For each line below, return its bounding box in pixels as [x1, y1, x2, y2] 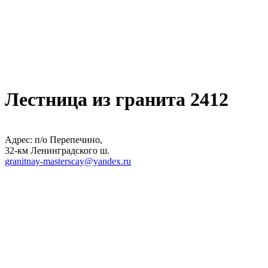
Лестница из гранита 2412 [5, 89, 229, 111]
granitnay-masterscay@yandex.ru [5, 156, 131, 166]
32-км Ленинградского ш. [5, 145, 109, 156]
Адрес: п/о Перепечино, [5, 134, 102, 145]
